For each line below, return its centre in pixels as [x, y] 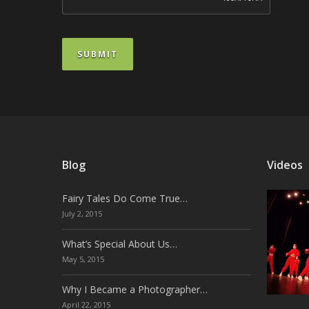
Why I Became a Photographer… [135, 290]
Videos [285, 165]
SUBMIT [98, 54]
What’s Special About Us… [120, 244]
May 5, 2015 [83, 259]
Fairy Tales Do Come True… [125, 199]
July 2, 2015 [82, 214]
